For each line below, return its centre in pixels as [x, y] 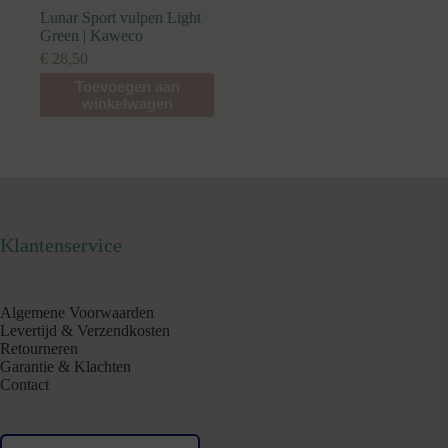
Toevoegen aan [127, 87]
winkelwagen [127, 104]
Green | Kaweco [91, 36]
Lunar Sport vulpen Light [120, 18]
